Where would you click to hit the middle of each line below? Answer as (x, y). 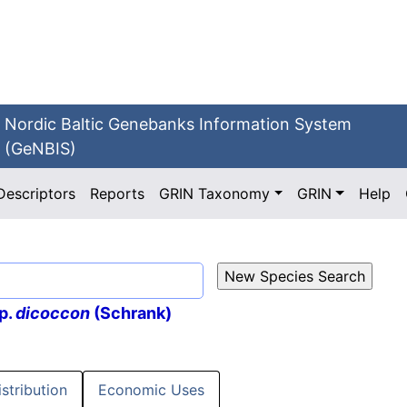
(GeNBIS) (41, 149)
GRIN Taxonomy (215, 194)
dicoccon (53, 313)
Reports (118, 194)
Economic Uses (151, 390)
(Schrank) (131, 313)
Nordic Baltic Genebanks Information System (179, 124)
